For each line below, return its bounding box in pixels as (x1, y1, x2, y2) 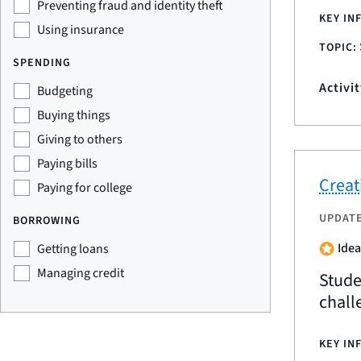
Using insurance (37, 21, 124, 39)
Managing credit (37, 264, 124, 282)
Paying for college (37, 179, 132, 197)
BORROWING (13, 213, 81, 229)
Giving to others (37, 131, 122, 148)
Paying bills (37, 155, 98, 172)
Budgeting (37, 82, 93, 100)
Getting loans (37, 240, 109, 258)
